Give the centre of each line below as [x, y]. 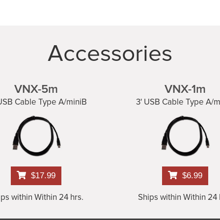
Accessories [110, 53]
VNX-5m [36, 89]
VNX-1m [185, 89]
